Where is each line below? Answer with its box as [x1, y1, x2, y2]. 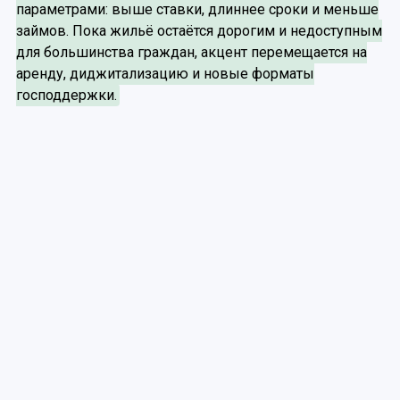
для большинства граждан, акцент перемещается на [15, 44, 367, 61]
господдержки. [15, 87, 117, 104]
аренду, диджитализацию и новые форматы [15, 65, 314, 82]
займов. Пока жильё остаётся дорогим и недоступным [15, 22, 382, 39]
